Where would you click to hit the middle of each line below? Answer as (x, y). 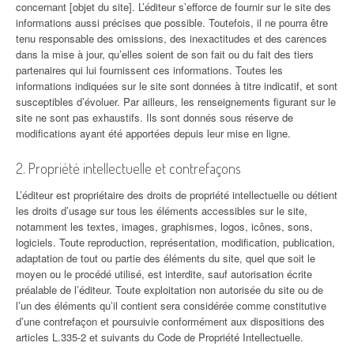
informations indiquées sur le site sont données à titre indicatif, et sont (177, 86)
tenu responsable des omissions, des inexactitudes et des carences (171, 38)
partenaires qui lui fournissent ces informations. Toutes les (149, 70)
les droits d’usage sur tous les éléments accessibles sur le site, (162, 211)
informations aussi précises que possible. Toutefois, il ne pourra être (172, 23)
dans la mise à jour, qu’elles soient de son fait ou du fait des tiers (165, 54)
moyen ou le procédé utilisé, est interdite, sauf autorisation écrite (164, 274)
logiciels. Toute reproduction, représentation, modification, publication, (175, 242)
